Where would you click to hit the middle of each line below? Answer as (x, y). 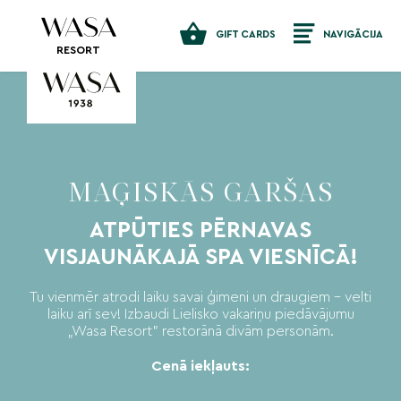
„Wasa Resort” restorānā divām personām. (200, 332)
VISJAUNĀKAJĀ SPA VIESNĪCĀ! (200, 258)
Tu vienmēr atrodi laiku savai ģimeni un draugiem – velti (200, 298)
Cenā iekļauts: (200, 367)
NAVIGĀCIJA (353, 34)
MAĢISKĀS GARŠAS (200, 195)
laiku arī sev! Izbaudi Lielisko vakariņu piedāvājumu (200, 315)
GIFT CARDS (246, 34)
